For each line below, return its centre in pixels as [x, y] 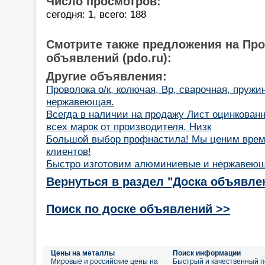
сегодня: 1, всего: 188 [96, 14]
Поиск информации [207, 253]
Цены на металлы [83, 253]
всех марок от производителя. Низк [129, 126]
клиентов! [69, 151]
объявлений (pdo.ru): [109, 58]
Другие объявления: [106, 76]
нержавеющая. [80, 101]
